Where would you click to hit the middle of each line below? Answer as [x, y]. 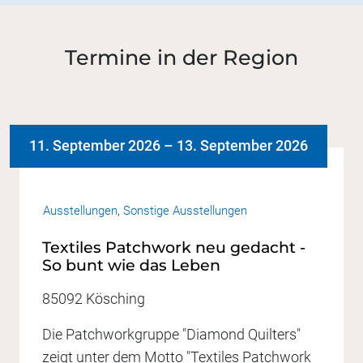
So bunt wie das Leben [131, 266]
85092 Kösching [94, 299]
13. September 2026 [242, 146]
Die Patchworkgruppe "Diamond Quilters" [171, 335]
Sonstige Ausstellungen [185, 210]
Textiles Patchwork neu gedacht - [174, 248]
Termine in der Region [181, 57]
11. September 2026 [95, 146]
